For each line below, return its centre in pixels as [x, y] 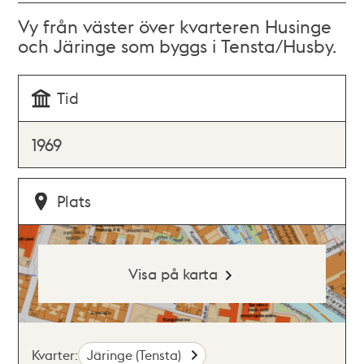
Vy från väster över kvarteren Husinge [175, 26]
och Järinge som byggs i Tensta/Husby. [178, 45]
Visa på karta [173, 273]
